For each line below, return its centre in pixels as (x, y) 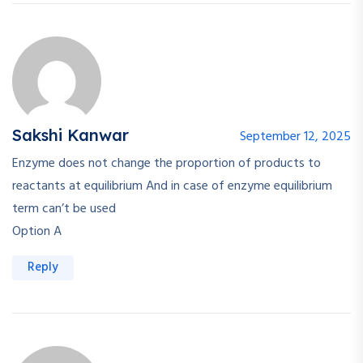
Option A (37, 232)
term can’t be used (64, 209)
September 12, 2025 (295, 137)
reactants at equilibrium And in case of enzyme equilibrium (172, 187)
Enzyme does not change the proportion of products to (167, 164)
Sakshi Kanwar (70, 135)
